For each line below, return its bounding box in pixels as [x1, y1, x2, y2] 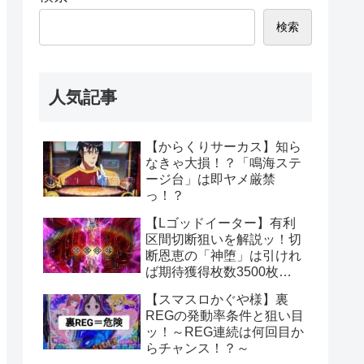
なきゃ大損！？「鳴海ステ [145, 155, 301, 170]
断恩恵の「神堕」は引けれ [145, 248, 301, 262]
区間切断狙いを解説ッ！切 [145, 232, 301, 246]
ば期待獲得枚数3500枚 [145, 264, 279, 279]
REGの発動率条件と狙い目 [145, 308, 304, 323]
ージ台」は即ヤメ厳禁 [145, 171, 275, 186]
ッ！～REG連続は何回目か [145, 324, 304, 339]
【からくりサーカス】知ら [145, 139, 301, 154]
